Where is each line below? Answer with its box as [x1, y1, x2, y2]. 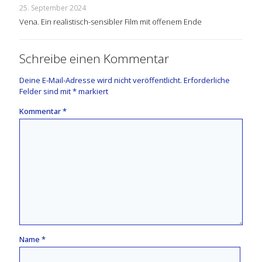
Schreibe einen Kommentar [19, 50, 169, 67]
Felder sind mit [19, 86, 73, 97]
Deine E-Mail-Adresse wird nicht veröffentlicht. [19, 75, 182, 86]
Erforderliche [184, 75, 230, 86]
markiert [77, 86, 108, 97]
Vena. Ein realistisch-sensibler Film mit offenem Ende [19, 16, 202, 27]
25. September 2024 [19, 3, 86, 13]
